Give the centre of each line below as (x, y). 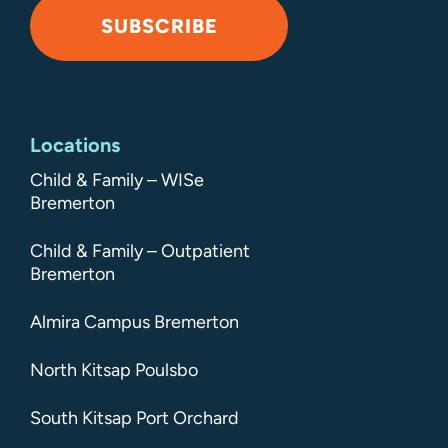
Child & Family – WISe (117, 179)
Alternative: (76, 71)
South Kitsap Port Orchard (134, 417)
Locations (75, 144)
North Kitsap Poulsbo (114, 369)
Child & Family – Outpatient (140, 250)
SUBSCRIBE (159, 25)
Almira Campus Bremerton (134, 321)
